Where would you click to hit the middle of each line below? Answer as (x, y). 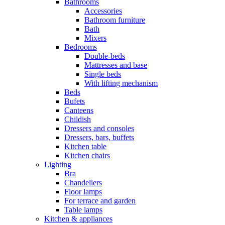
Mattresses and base (116, 65)
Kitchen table (85, 146)
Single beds (103, 74)
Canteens (79, 110)
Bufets (75, 101)
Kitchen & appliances (78, 218)
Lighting (58, 164)
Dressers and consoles (99, 128)
